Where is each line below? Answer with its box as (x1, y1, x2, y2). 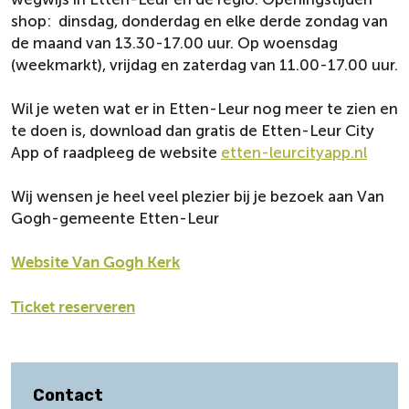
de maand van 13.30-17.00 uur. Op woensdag (11, 34, 338, 52)
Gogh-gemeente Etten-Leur (11, 209, 219, 227)
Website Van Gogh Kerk (11, 254, 180, 271)
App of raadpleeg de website (11, 143, 221, 162)
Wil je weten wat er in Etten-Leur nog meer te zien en (11, 100, 398, 118)
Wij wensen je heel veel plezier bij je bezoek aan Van (11, 187, 384, 205)
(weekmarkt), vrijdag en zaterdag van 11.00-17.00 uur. (11, 56, 398, 74)
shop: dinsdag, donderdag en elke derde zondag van (11, 12, 388, 30)
